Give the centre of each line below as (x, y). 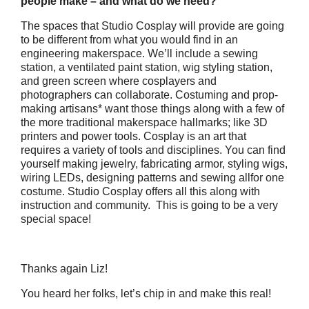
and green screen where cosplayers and (119, 81)
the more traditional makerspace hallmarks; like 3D (144, 122)
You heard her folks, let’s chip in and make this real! (146, 293)
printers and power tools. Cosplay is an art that (133, 136)
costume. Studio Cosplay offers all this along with (140, 191)
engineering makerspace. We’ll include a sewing (139, 53)
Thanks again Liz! (64, 269)
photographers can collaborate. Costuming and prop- (149, 95)
